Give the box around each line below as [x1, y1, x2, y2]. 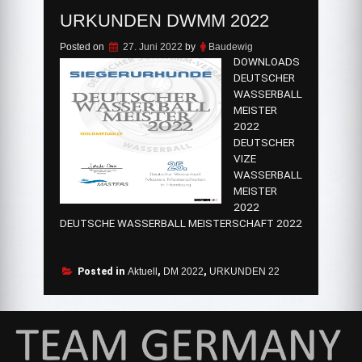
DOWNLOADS [233, 56, 300, 68]
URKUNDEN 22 [208, 266, 280, 277]
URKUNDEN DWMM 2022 [59, 11, 269, 31]
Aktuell [127, 266, 158, 277]
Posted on [59, 41, 107, 53]
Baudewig [208, 41, 253, 53]
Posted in [77, 266, 128, 277]
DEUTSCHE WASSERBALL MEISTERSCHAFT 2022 [59, 217, 302, 229]
